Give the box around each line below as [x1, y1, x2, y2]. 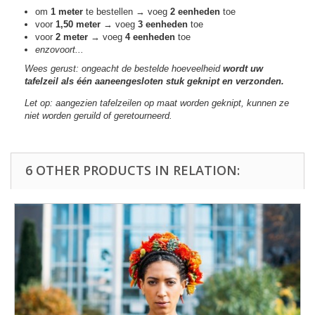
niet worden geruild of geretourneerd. [25, 110, 172, 121]
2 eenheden [170, 6, 220, 17]
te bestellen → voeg [83, 6, 170, 17]
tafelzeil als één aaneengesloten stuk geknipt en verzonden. [25, 75, 284, 86]
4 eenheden [125, 31, 175, 42]
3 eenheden [138, 18, 188, 30]
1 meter [51, 6, 83, 17]
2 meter [56, 31, 88, 42]
